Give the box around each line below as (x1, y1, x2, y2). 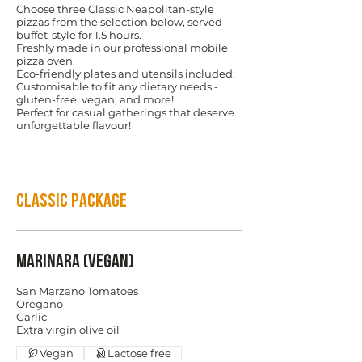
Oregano (16, 297, 63, 310)
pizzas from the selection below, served (16, 15, 222, 28)
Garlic (16, 309, 47, 323)
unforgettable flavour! (16, 118, 131, 132)
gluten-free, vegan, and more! (16, 92, 174, 106)
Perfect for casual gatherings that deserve (16, 105, 234, 119)
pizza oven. (16, 53, 75, 67)
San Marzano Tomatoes (16, 284, 138, 297)
